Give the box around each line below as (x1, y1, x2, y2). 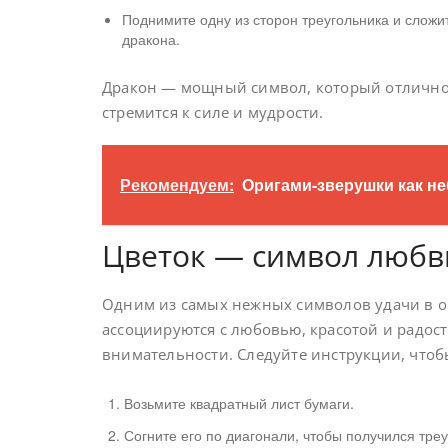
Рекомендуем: (120, 172, 234, 196)
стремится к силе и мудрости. (102, 101, 324, 122)
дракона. (122, 28, 180, 49)
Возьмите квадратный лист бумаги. (124, 392, 354, 413)
